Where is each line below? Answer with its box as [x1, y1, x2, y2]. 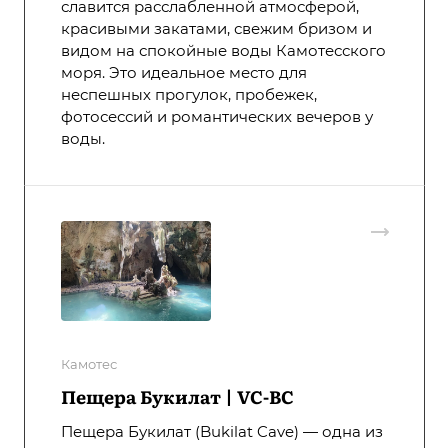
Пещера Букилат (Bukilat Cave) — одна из [61, 422, 383, 442]
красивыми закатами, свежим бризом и [61, 19, 372, 39]
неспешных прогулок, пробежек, [61, 85, 317, 105]
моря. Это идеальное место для [61, 63, 307, 83]
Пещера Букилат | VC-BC [61, 383, 294, 411]
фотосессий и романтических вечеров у [61, 107, 373, 127]
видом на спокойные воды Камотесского [61, 41, 386, 61]
